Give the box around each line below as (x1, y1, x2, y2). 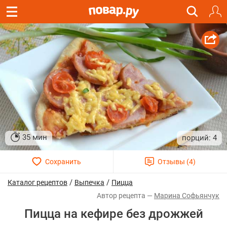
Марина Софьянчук (154, 192, 219, 200)
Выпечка (74, 178, 104, 187)
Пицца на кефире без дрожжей (24, 207, 203, 221)
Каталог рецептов (8, 178, 67, 187)
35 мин (22, 133, 47, 142)
